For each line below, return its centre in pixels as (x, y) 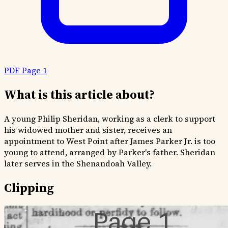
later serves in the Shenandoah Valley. (78, 163)
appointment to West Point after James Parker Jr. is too (110, 141)
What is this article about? (79, 94)
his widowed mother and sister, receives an (88, 130)
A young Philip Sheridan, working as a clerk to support (110, 118)
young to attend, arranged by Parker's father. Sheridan (110, 152)
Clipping (29, 187)
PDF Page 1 (25, 70)
